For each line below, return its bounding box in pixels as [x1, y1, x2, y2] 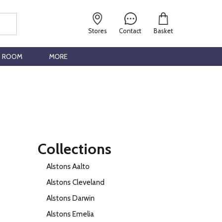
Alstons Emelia [47, 210, 94, 219]
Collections [38, 140, 111, 158]
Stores [88, 27, 108, 35]
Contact [119, 27, 142, 35]
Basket [153, 27, 173, 35]
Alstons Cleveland [47, 178, 105, 187]
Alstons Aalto [47, 162, 90, 171]
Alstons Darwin [47, 194, 95, 203]
